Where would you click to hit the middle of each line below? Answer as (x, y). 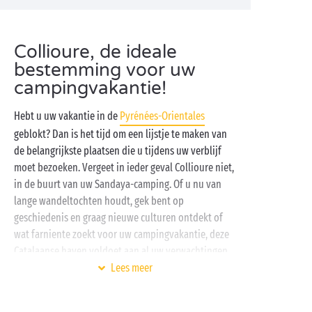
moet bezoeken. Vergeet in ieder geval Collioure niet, (124, 167)
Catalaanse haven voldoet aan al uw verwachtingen (121, 251)
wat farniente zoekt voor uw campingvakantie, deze (122, 234)
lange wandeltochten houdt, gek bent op (99, 201)
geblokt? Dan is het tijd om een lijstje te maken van (120, 134)
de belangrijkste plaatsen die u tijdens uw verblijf (118, 151)
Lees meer (132, 268)
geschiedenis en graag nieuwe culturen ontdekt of (118, 218)
